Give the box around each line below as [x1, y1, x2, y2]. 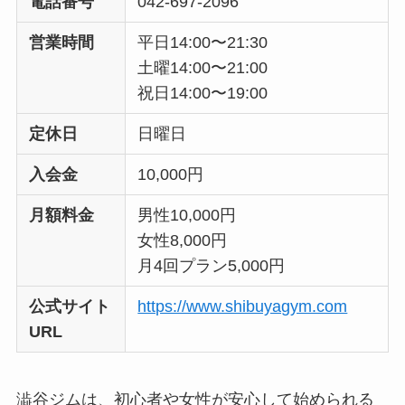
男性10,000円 [137, 205, 237, 224]
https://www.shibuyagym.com [137, 297, 348, 316]
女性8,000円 [137, 231, 228, 250]
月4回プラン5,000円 [137, 256, 286, 275]
